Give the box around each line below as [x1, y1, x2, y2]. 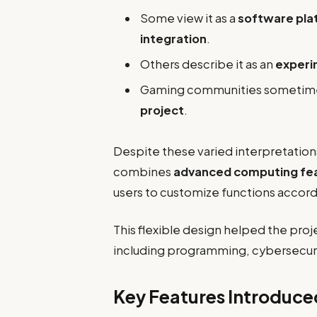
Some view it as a [140, 10, 238, 25]
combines [113, 164, 174, 180]
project [140, 103, 185, 118]
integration [140, 30, 207, 46]
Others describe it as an [140, 56, 276, 71]
